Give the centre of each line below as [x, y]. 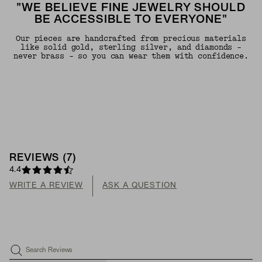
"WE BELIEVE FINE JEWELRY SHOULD [131, 8]
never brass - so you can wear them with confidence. [131, 56]
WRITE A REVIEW [46, 186]
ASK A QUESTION [139, 186]
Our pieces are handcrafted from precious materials [131, 39]
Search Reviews [49, 251]
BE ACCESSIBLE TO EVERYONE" [131, 20]
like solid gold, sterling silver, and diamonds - [131, 48]
